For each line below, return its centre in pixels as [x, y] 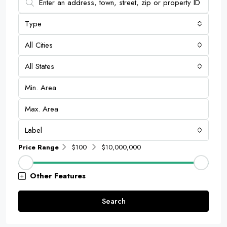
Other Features [58, 176]
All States [40, 67]
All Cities [39, 45]
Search [113, 201]
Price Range [39, 147]
